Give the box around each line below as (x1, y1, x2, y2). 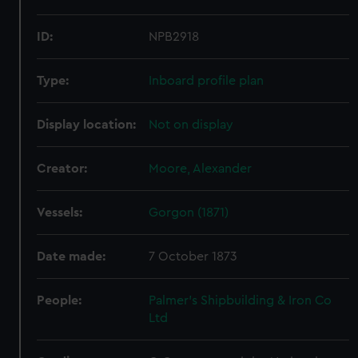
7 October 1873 (149, 250, 238, 263)
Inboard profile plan (149, 74, 265, 87)
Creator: (37, 162, 88, 175)
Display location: (37, 118, 137, 131)
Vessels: (37, 206, 83, 219)
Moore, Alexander (149, 162, 253, 175)
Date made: (37, 250, 106, 263)
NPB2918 (149, 30, 200, 43)
